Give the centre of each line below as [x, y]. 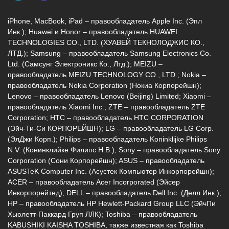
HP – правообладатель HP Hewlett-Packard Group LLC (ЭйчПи [112, 203]
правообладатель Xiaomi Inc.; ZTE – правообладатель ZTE [106, 107]
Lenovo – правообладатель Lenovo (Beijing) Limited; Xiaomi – [109, 96]
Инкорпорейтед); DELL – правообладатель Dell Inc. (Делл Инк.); [114, 192]
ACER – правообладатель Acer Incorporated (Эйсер [94, 182]
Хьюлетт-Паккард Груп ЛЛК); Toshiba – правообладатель [102, 214]
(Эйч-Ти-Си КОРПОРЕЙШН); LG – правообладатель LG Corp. [111, 128]
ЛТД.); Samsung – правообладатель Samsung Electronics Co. [109, 53]
